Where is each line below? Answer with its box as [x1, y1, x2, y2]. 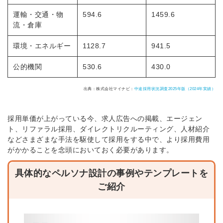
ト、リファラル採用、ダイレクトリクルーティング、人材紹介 [7, 125, 210, 133]
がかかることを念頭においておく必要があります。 [7, 146, 174, 154]
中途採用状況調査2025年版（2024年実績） [134, 87, 216, 92]
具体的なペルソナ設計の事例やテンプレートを [14, 168, 209, 179]
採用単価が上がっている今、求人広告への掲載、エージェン [7, 114, 203, 123]
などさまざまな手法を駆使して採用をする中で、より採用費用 [7, 135, 210, 144]
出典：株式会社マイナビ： [83, 87, 134, 92]
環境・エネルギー [13, 42, 71, 50]
